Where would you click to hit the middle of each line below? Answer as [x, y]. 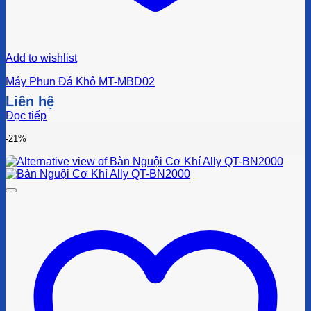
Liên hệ [30, 102]
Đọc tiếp [26, 116]
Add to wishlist [41, 58]
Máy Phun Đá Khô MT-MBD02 [80, 82]
